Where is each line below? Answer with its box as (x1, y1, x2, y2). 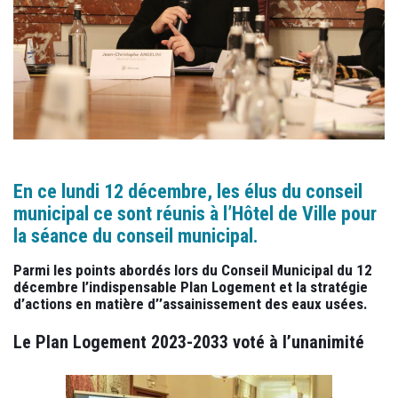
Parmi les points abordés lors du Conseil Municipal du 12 (13, 261, 372, 280)
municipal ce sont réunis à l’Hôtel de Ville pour (13, 203, 377, 226)
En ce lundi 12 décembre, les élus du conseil (13, 180, 362, 203)
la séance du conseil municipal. (13, 225, 259, 248)
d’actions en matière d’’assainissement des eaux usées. (13, 295, 368, 314)
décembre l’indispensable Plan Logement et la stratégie (13, 278, 368, 297)
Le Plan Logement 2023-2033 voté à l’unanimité (13, 331, 364, 354)
